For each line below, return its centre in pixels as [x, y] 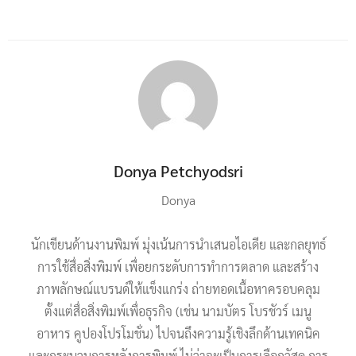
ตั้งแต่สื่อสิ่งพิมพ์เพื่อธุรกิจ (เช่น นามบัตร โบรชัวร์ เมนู [178, 311]
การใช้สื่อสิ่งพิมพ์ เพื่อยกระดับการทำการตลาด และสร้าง [178, 267]
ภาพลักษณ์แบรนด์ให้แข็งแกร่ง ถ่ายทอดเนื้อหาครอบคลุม [178, 289]
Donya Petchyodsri [178, 171]
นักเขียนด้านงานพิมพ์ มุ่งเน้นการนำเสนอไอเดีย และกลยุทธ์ [178, 245]
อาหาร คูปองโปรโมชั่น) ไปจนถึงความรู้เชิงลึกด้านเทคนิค [178, 334]
